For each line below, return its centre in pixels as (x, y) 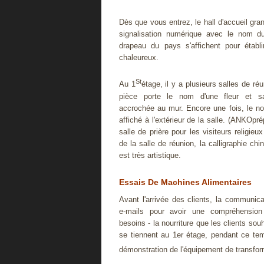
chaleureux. (139, 58)
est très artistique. (150, 155)
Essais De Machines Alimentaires (185, 182)
